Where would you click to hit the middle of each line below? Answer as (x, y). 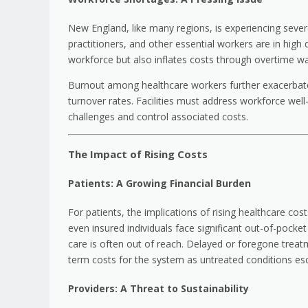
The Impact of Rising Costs (138, 154)
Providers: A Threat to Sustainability (158, 288)
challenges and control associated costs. (158, 117)
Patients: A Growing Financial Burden (159, 183)
